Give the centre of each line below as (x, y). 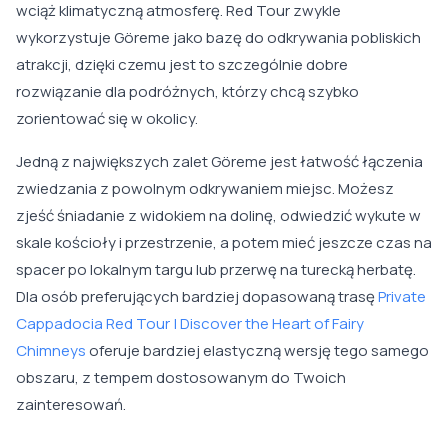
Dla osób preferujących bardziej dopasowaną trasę (197, 297)
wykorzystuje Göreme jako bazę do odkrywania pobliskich (218, 38)
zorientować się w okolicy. (107, 119)
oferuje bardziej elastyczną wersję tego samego (257, 351)
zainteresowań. (71, 405)
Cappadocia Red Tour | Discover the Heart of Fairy (190, 324)
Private (402, 297)
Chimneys (51, 351)
